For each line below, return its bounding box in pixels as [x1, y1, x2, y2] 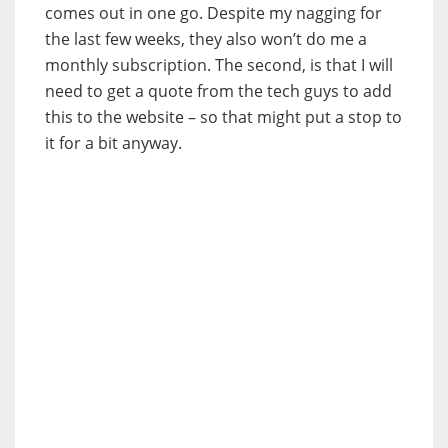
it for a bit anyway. [45, 132, 182, 155]
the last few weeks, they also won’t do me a [45, 28, 367, 51]
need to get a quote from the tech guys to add [45, 80, 392, 103]
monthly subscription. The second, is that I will [45, 54, 393, 77]
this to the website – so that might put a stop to [45, 106, 402, 129]
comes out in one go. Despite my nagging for [45, 2, 382, 25]
